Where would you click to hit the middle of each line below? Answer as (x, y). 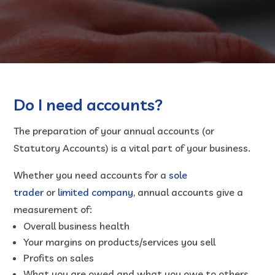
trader (29, 192)
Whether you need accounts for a (90, 175)
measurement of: (53, 209)
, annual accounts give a (188, 192)
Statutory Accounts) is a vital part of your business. (132, 148)
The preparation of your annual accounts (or (114, 131)
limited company (96, 192)
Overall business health (77, 226)
